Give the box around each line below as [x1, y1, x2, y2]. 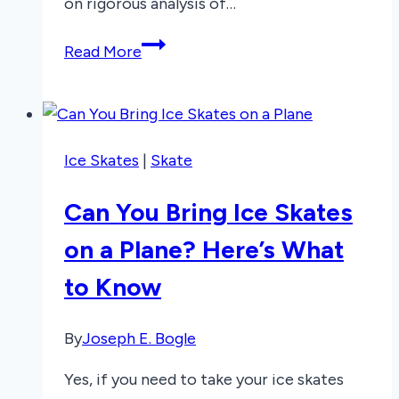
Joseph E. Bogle [82, 329, 196, 348]
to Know [64, 271, 161, 302]
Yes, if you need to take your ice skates [64, 370, 344, 389]
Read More [64, 41, 142, 61]
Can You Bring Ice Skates [64, 196, 353, 227]
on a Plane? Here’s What [64, 233, 344, 265]
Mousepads [141, 83, 222, 103]
